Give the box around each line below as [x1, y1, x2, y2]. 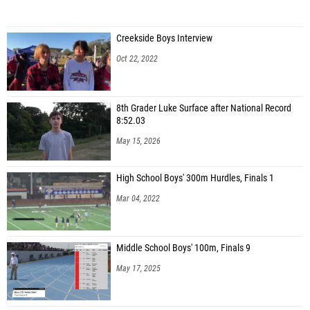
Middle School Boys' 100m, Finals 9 [116, 242, 250, 255]
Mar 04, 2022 [116, 194, 160, 204]
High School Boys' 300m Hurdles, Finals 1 [116, 172, 274, 185]
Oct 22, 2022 [116, 54, 158, 64]
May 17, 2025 [116, 264, 161, 274]
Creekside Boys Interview [116, 33, 212, 45]
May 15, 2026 [116, 136, 161, 147]
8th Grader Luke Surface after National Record [116, 102, 291, 115]
